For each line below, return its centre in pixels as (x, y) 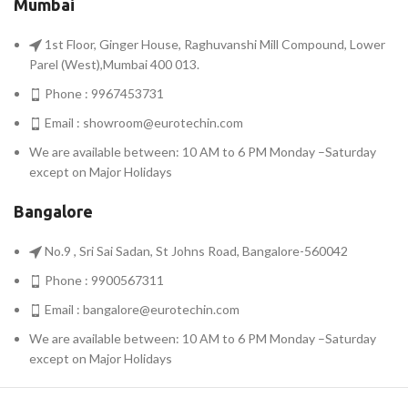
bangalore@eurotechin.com (161, 309)
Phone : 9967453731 (103, 93)
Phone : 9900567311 (103, 280)
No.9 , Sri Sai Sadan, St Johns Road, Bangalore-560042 (195, 251)
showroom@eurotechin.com (163, 122)
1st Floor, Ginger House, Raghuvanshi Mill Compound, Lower (214, 44)
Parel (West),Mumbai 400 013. (114, 64)
